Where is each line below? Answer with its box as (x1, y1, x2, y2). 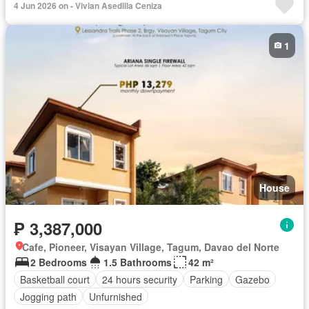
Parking (190, 272, 223, 286)
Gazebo (235, 272, 270, 286)
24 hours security (102, 272, 177, 286)
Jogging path (20, 289, 77, 303)
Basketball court (20, 272, 90, 286)
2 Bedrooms (30, 255, 87, 270)
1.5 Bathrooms (103, 255, 172, 270)
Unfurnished (89, 289, 142, 303)
